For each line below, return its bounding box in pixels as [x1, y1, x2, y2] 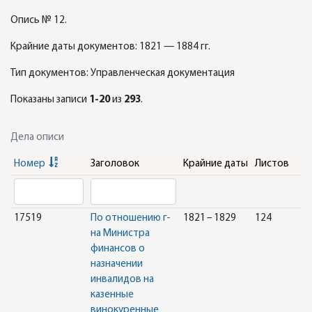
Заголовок [90, 159, 139, 169]
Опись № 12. [10, 15, 67, 26]
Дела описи [10, 132, 64, 143]
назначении [90, 259, 143, 270]
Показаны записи [10, 95, 89, 105]
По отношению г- [90, 213, 171, 224]
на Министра [90, 228, 150, 239]
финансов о [90, 244, 145, 254]
